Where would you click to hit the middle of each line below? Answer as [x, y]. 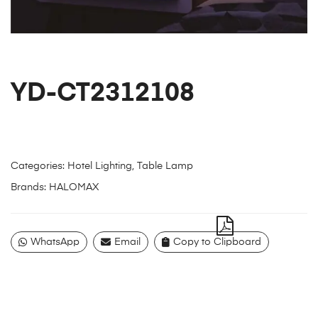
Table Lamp [165, 166]
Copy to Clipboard [217, 242]
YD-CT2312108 [103, 94]
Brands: [30, 188]
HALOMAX [74, 188]
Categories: [39, 166]
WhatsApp [55, 242]
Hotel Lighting [100, 166]
